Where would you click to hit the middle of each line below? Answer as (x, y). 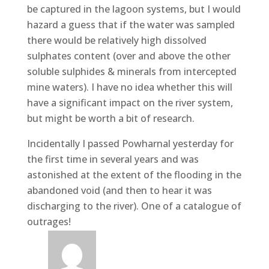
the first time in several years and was (113, 159)
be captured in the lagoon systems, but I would (134, 9)
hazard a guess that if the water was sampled (131, 24)
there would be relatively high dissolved (116, 40)
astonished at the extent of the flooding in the (134, 174)
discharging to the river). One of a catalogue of (134, 206)
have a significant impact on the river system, (130, 102)
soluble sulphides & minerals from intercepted (131, 71)
